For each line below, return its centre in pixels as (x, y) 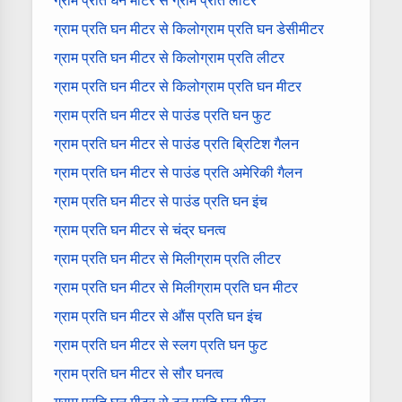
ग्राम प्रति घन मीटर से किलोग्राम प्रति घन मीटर (178, 86)
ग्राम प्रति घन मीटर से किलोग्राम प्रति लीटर (169, 57)
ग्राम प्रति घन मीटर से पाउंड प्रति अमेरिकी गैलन (178, 172)
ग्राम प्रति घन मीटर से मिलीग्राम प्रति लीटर (167, 258)
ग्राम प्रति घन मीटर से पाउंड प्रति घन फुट (162, 115)
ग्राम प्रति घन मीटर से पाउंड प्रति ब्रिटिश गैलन (176, 144)
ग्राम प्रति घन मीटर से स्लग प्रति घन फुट (161, 345)
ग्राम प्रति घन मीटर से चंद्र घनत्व (140, 230)
